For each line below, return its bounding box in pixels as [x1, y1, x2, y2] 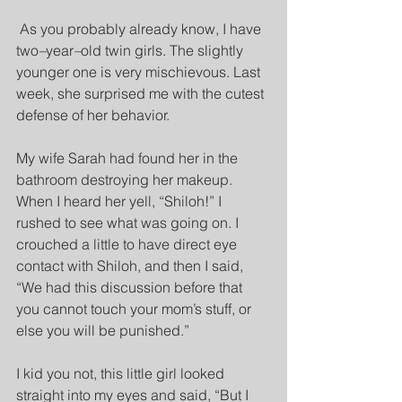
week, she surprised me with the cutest [16, 84, 267, 102]
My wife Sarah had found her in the [16, 149, 241, 167]
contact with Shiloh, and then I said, [16, 257, 247, 275]
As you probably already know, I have [20, 20, 265, 38]
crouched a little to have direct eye [16, 235, 240, 253]
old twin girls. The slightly [81, 41, 247, 59]
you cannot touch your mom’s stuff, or [16, 300, 255, 318]
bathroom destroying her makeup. [16, 170, 236, 188]
